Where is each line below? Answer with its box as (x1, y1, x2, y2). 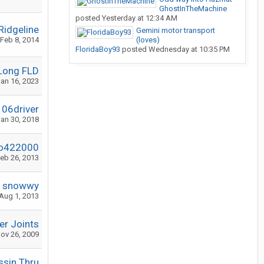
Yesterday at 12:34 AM (102, 14, 177, 22)
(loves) (136, 35, 160, 44)
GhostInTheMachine (159, 4, 227, 13)
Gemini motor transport (136, 26, 215, 35)
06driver (2, 103, 39, 115)
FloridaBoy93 (75, 45, 120, 54)
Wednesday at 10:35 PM (148, 45, 230, 54)
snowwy (2, 180, 39, 192)
